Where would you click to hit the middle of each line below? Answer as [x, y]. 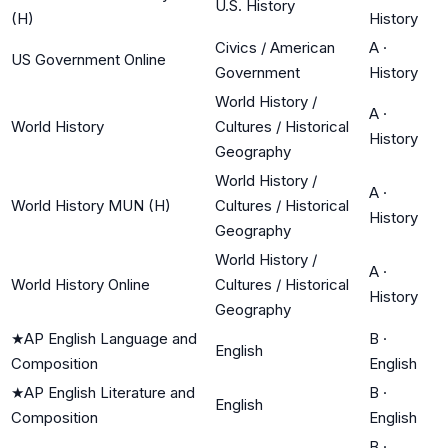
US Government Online [88, 59]
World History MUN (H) [91, 205]
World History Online [80, 284]
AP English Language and [110, 338]
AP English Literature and [109, 392]
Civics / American [275, 47]
